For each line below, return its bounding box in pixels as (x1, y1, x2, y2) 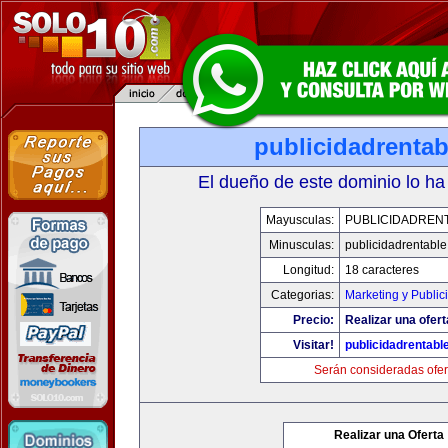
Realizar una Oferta (334, 428, 444, 442)
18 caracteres (345, 263, 419, 277)
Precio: (293, 313, 334, 327)
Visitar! (293, 338, 334, 352)
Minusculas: (269, 238, 334, 252)
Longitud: (283, 263, 334, 277)
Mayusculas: (266, 213, 334, 227)
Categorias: (271, 288, 334, 302)
